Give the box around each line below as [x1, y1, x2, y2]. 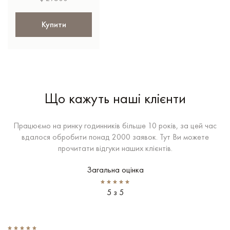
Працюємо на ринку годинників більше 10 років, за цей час [13, 120, 217, 131]
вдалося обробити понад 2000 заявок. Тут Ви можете [21, 131, 209, 142]
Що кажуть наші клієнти [44, 89, 186, 107]
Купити [41, 18, 66, 30]
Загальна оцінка [86, 164, 144, 175]
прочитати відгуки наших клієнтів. [57, 142, 172, 154]
